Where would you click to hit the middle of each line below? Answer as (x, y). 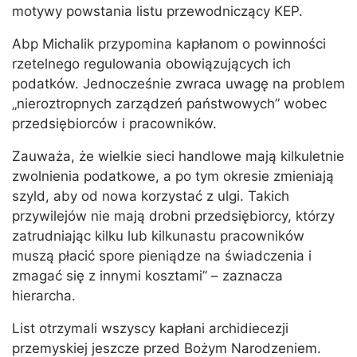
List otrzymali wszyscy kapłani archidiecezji (150, 329)
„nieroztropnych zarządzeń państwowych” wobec (169, 104)
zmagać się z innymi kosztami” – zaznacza (147, 276)
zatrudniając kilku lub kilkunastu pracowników (158, 236)
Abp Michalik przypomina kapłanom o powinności (169, 44)
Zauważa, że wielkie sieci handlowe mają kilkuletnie (178, 157)
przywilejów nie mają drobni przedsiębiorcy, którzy (173, 216)
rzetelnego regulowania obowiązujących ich (151, 64)
